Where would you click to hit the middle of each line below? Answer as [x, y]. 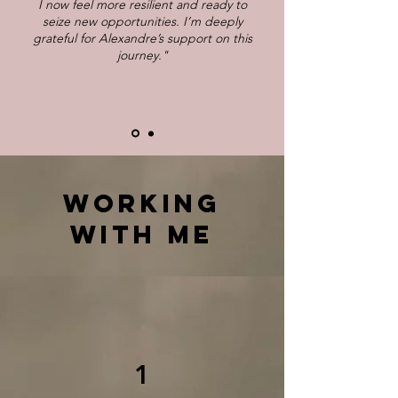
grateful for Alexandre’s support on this [142, 38]
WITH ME [142, 235]
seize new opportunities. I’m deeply [142, 21]
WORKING [142, 203]
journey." [142, 55]
